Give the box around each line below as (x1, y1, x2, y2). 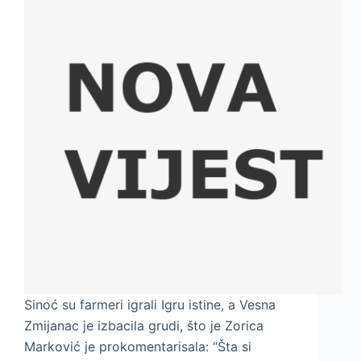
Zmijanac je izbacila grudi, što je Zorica (24, 317, 263, 334)
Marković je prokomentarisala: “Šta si (24, 338, 251, 355)
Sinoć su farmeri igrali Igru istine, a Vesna (24, 297, 276, 313)
